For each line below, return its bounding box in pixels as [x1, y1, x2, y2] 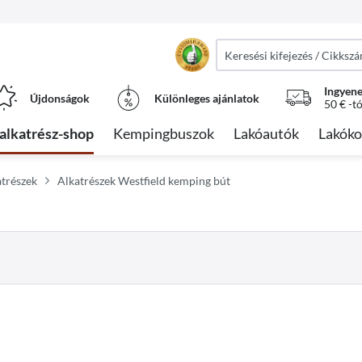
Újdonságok [30, 90, 90, 105]
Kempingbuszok [113, 124, 214, 142]
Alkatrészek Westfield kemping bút [57, 174, 230, 187]
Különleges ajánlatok [154, 90, 259, 105]
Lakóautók [234, 124, 299, 142]
